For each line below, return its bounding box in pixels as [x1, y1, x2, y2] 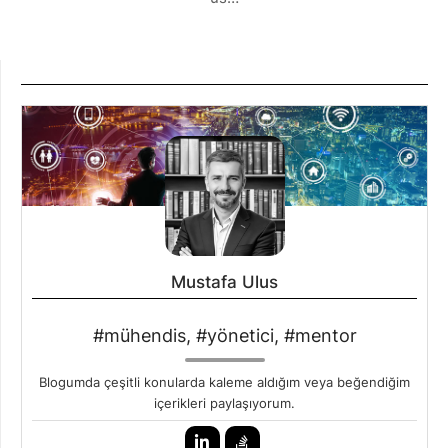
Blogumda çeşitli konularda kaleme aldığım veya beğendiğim [39, 374, 410, 390]
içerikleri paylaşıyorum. [154, 395, 295, 411]
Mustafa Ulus [171, 272, 278, 292]
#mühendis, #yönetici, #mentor [92, 325, 357, 346]
